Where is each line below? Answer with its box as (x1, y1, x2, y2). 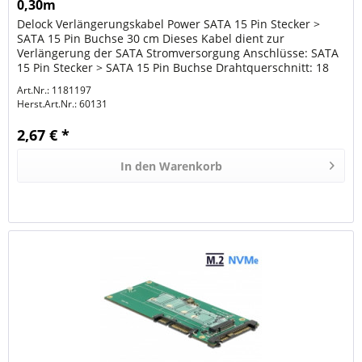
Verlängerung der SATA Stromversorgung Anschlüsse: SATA (17, 45, 339, 61)
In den (120, 158, 157, 175)
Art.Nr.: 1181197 (17, 83, 92, 98)
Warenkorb (159, 158, 223, 175)
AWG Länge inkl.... (17, 74, 115, 90)
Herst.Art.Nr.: (17, 97, 78, 112)
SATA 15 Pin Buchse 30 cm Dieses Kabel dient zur (17, 31, 285, 47)
